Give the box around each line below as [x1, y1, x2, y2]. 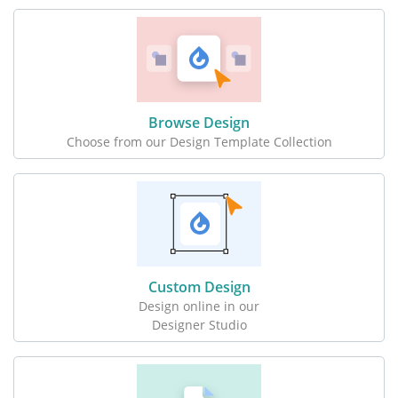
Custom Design [147, 276, 251, 297]
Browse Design [148, 112, 250, 132]
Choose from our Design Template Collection [66, 132, 332, 150]
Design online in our [139, 297, 259, 314]
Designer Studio [151, 315, 247, 333]
